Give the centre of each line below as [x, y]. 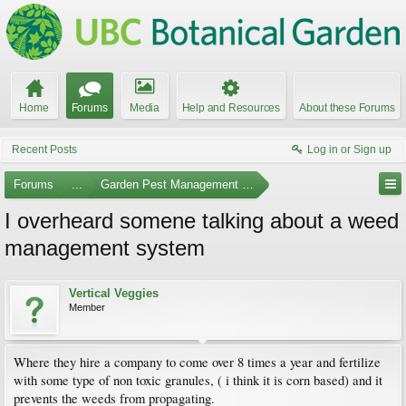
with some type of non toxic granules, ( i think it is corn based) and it [198, 380]
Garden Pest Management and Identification [216, 184]
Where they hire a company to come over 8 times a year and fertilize [197, 362]
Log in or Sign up [349, 150]
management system [105, 248]
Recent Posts [44, 150]
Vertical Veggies [114, 293]
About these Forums [347, 108]
